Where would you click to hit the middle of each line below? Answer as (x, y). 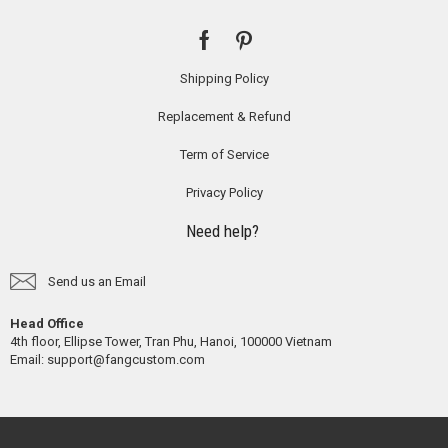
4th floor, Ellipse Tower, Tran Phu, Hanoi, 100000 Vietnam (171, 341)
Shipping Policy (224, 78)
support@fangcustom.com (126, 359)
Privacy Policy (224, 192)
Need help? (224, 230)
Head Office (47, 323)
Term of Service (224, 154)
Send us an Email (96, 281)
